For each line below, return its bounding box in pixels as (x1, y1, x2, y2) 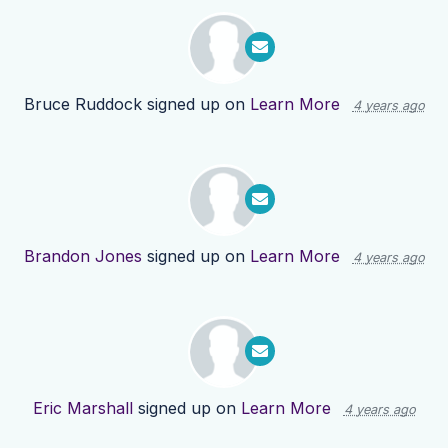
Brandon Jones (23, 246, 142, 267)
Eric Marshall (32, 398, 133, 419)
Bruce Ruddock (23, 94, 142, 115)
